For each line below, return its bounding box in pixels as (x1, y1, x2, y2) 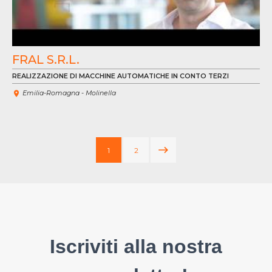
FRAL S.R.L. (12, 52, 80, 67)
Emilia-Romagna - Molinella (22, 88, 116, 97)
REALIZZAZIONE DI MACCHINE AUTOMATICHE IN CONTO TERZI (12, 71, 229, 80)
